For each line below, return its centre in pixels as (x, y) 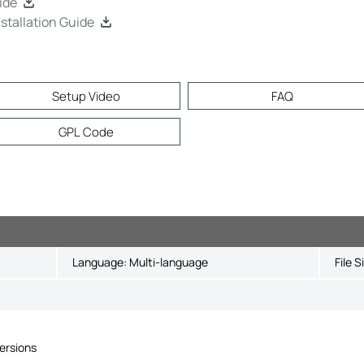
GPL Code (86, 132)
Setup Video (86, 96)
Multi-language (168, 262)
